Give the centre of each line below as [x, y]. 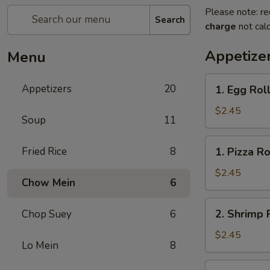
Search [170, 20]
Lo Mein [40, 246]
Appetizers [47, 89]
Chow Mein [49, 183]
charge [221, 27]
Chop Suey [47, 214]
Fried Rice [44, 152]
